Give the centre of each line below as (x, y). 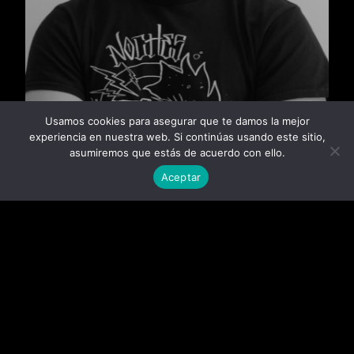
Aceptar (181, 177)
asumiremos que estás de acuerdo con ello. (177, 153)
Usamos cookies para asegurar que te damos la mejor (177, 121)
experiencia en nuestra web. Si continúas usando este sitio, (177, 137)
